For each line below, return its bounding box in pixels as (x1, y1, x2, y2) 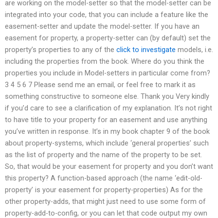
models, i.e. (176, 45, 213, 54)
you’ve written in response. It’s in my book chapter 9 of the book (5, 127, 210, 136)
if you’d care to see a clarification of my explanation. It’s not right (5, 104, 212, 113)
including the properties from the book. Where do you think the (5, 57, 204, 66)
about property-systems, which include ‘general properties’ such (5, 139, 209, 148)
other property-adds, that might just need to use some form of (5, 197, 206, 206)
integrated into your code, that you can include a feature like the (5, 10, 208, 19)
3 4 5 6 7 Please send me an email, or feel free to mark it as (5, 80, 196, 90)
